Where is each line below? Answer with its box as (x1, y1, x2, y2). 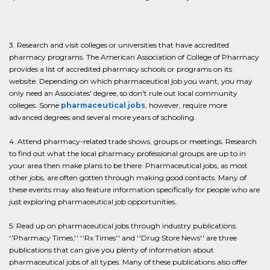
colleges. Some (9, 101, 61, 110)
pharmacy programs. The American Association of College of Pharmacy (9, 52, 259, 61)
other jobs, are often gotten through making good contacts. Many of (9, 173, 246, 182)
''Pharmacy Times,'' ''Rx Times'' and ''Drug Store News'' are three (9, 233, 237, 242)
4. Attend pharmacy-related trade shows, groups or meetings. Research (9, 137, 257, 146)
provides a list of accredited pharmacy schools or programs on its (9, 64, 232, 74)
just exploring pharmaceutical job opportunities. (9, 197, 177, 206)
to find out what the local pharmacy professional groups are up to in (9, 149, 246, 158)
